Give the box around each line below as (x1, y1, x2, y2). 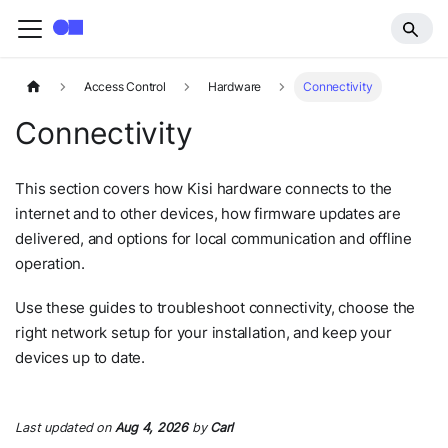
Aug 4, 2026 (114, 420, 189, 436)
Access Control (83, 79, 166, 95)
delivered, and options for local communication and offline (15, 228, 412, 248)
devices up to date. (15, 347, 145, 367)
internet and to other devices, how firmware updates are (15, 203, 401, 223)
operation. (15, 253, 85, 273)
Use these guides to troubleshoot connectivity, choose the (15, 297, 416, 317)
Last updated (15, 420, 93, 436)
